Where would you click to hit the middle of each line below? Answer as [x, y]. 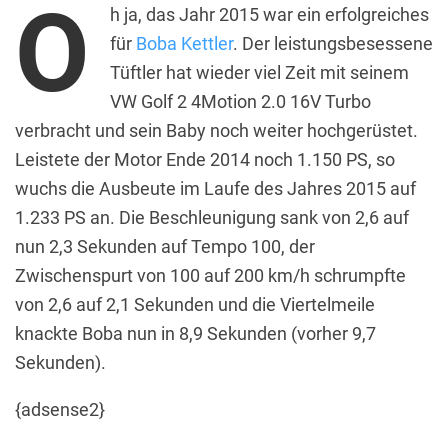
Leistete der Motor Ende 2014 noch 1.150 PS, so [205, 159]
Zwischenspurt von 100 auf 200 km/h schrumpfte [210, 275]
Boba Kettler [184, 43]
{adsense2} [60, 409]
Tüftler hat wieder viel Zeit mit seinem [259, 72]
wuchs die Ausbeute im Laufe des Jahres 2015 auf [215, 188]
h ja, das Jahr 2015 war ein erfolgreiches [269, 14]
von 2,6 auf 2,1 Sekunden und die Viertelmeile [195, 304]
